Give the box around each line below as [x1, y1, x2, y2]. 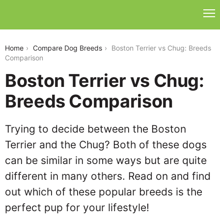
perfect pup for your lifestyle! [5, 201, 149, 214]
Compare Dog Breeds [33, 44, 102, 52]
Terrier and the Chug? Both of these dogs [5, 138, 207, 151]
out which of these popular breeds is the [5, 186, 202, 198]
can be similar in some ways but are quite [5, 154, 207, 166]
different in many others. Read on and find [5, 170, 211, 182]
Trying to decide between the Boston [5, 123, 186, 135]
